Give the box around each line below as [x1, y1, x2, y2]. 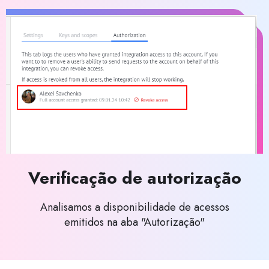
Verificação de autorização [28, 165, 241, 190]
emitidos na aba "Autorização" [64, 214, 205, 230]
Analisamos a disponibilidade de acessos [40, 199, 229, 215]
